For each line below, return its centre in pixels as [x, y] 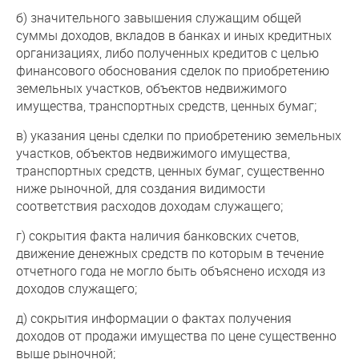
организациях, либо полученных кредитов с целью [167, 52]
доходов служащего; [77, 288]
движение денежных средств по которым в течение [170, 253]
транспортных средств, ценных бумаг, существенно [170, 170]
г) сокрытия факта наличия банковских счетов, [157, 235]
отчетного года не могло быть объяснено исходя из [171, 270]
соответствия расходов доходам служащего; [149, 206]
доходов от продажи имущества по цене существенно [176, 335]
